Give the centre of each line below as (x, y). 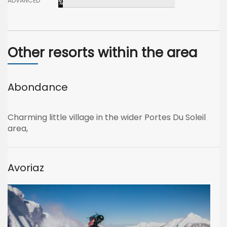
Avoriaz (26, 168)
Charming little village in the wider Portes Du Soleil (107, 117)
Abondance (38, 87)
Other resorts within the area (102, 53)
